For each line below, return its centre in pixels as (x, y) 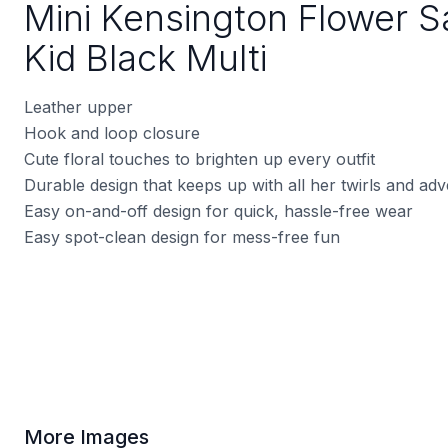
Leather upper (78, 107)
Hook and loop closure (112, 133)
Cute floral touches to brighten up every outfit (199, 159)
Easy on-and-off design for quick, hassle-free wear (218, 211)
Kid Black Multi (145, 58)
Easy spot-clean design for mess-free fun (182, 237)
